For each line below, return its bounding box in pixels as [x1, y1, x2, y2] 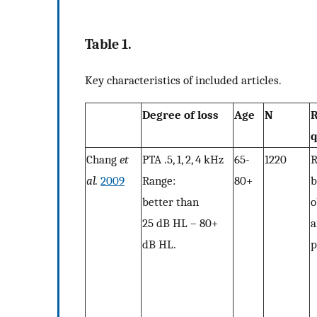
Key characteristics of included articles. [85, 72, 282, 87]
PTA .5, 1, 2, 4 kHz [142, 152, 224, 167]
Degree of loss [142, 108, 219, 122]
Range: [142, 173, 175, 188]
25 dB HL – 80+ [142, 216, 218, 231]
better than [142, 195, 199, 209]
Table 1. [85, 35, 132, 52]
